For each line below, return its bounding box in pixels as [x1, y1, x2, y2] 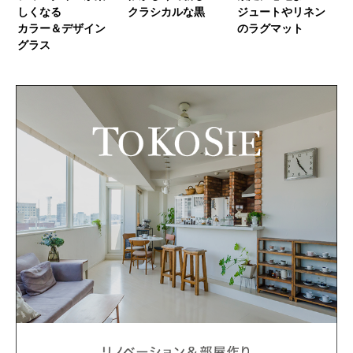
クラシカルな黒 [127, 6, 205, 19]
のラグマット [237, 22, 304, 35]
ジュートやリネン [237, 6, 326, 19]
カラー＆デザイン [17, 22, 106, 35]
